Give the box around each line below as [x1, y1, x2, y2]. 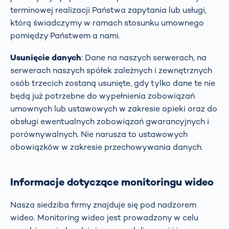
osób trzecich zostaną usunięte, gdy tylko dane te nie [10, 77, 215, 88]
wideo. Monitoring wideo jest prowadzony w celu [10, 212, 198, 223]
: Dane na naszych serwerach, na [81, 52, 207, 63]
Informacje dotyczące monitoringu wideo [10, 175, 214, 189]
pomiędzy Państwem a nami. [10, 30, 120, 41]
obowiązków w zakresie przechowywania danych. [10, 141, 203, 152]
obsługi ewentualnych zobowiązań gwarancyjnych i [10, 116, 209, 127]
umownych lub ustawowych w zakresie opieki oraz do [10, 103, 217, 114]
